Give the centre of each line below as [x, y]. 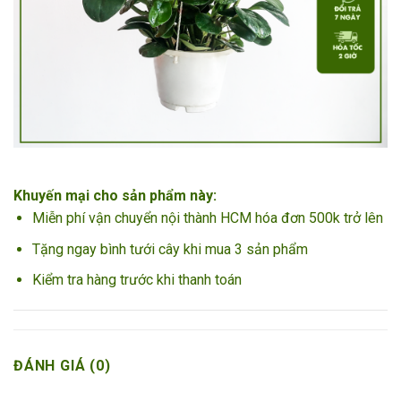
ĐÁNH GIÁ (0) [62, 365]
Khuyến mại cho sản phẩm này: [115, 196]
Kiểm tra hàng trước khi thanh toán [137, 280]
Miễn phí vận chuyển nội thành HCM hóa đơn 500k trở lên [207, 218]
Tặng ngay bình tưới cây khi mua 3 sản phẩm [170, 249]
